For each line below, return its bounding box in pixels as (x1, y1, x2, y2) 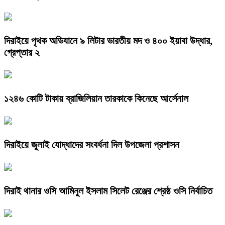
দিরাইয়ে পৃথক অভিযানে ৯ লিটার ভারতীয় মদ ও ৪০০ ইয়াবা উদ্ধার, (4, 35, 212, 47)
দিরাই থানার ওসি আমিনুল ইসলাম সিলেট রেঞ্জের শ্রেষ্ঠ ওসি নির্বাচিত (4, 185, 212, 196)
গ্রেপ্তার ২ (4, 47, 40, 58)
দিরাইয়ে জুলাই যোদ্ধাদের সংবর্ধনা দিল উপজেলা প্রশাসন (4, 139, 179, 150)
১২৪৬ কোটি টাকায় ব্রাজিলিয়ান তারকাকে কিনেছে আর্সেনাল (4, 93, 188, 104)
